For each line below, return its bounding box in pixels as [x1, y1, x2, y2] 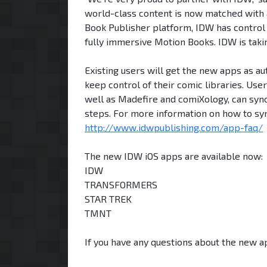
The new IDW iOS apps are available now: [85, 150, 263, 162]
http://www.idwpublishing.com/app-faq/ [85, 121, 263, 133]
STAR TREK [85, 193, 132, 204]
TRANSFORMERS [85, 178, 157, 190]
